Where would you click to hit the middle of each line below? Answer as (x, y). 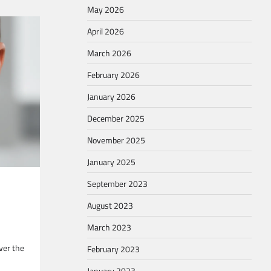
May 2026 (106, 10)
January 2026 (111, 97)
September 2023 (117, 184)
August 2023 (110, 206)
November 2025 (116, 140)
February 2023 (113, 249)
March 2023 (109, 227)
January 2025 (111, 162)
